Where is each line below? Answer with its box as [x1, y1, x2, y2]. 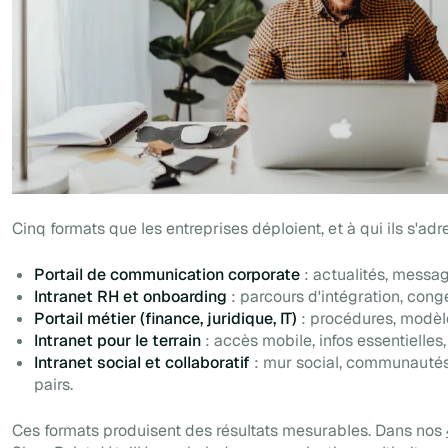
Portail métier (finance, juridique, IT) [34, 307, 298, 329]
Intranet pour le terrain [34, 329, 202, 351]
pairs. [34, 373, 74, 395]
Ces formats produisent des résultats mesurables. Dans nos [12, 419, 446, 441]
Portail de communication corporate [34, 263, 301, 285]
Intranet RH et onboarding [34, 285, 228, 307]
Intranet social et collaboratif [34, 351, 251, 373]
